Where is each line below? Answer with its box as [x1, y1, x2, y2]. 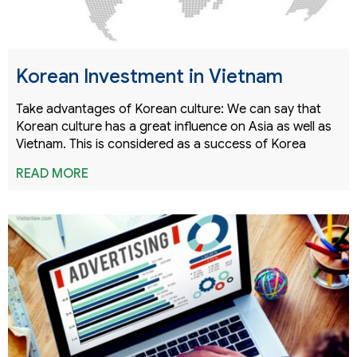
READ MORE [16, 165, 88, 182]
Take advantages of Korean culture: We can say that [16, 100, 321, 117]
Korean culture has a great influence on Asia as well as [16, 118, 331, 135]
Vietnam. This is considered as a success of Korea [16, 135, 306, 152]
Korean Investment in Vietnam [16, 64, 283, 88]
